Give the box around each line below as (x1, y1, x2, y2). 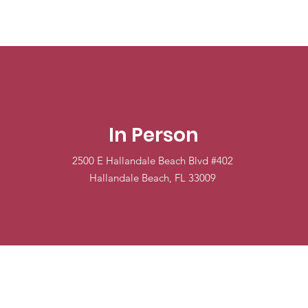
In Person (109, 122, 199, 148)
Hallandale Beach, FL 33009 (89, 171, 217, 184)
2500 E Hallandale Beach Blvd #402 (72, 154, 234, 167)
